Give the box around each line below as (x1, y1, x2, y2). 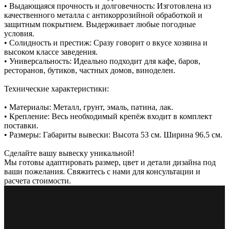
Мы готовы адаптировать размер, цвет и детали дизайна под (4, 157, 216, 167)
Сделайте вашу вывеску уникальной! (4, 148, 134, 157)
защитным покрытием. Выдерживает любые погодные (4, 19, 196, 29)
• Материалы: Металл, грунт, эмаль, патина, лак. (4, 102, 173, 111)
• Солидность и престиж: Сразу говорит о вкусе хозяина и (4, 38, 208, 47)
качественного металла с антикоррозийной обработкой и (4, 10, 202, 19)
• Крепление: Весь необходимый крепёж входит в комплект (4, 111, 212, 121)
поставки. (4, 121, 38, 130)
